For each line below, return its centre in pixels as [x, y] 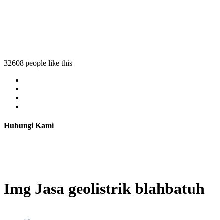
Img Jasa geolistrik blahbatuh [104, 188]
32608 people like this [38, 63]
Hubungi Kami [29, 125]
